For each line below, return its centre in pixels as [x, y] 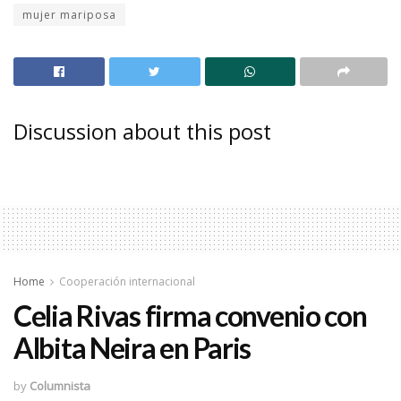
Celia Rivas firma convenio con [190, 315]
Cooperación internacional [127, 282]
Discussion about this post [142, 132]
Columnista [60, 386]
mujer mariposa [69, 15]
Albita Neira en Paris [132, 347]
